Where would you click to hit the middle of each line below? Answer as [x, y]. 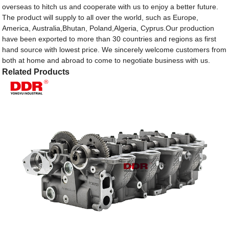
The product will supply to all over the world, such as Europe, [100, 18]
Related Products [36, 72]
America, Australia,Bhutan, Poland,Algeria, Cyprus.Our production [108, 28]
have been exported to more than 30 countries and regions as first [109, 39]
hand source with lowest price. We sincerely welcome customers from [114, 50]
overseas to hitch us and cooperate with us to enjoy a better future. [110, 7]
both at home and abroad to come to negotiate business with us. [106, 61]
